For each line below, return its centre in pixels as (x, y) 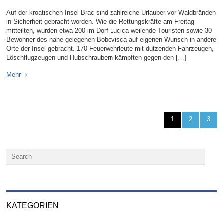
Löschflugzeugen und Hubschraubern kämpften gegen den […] (97, 58)
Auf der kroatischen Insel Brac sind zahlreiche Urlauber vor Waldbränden (111, 13)
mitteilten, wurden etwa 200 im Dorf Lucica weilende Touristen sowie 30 (109, 31)
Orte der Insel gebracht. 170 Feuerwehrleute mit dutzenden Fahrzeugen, (110, 49)
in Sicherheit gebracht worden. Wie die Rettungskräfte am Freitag (101, 22)
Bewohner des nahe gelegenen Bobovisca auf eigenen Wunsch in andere (111, 40)
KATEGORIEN (33, 206)
